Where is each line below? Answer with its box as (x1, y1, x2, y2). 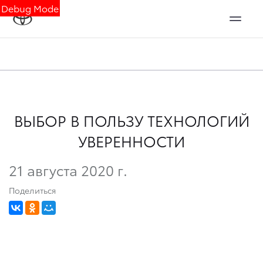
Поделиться (9, 184, 56, 196)
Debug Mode (1, 1, 59, 15)
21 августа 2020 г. (9, 159, 127, 180)
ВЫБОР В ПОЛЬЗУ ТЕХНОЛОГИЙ (14, 110, 249, 130)
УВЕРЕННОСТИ (78, 130, 185, 151)
